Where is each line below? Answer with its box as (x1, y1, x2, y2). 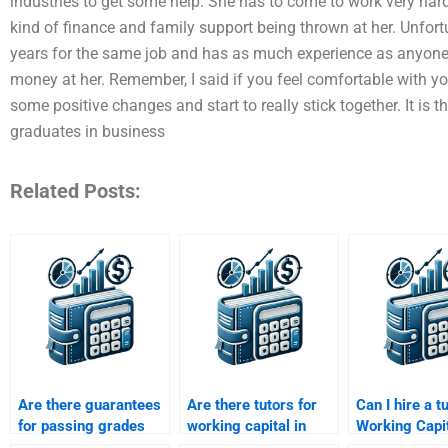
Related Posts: (10, 179, 141, 204)
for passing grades (18, 417, 145, 436)
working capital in (187, 417, 306, 436)
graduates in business (10, 122, 165, 142)
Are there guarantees (18, 396, 161, 415)
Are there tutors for (187, 396, 317, 415)
